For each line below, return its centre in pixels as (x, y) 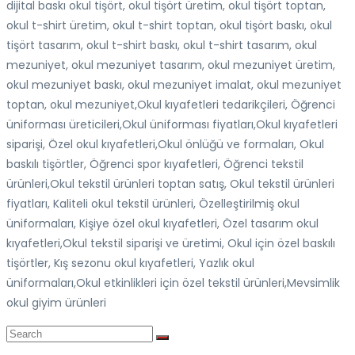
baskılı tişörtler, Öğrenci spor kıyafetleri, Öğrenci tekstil (155, 164)
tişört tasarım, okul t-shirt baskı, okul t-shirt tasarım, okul (162, 45)
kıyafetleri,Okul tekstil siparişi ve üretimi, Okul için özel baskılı (171, 243)
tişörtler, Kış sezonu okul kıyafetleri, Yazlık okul (130, 263)
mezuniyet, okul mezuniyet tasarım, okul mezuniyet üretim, (171, 65)
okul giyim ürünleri (56, 302)
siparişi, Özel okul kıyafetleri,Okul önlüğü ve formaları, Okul (165, 144)
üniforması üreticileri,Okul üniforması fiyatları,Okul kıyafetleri (172, 124)
